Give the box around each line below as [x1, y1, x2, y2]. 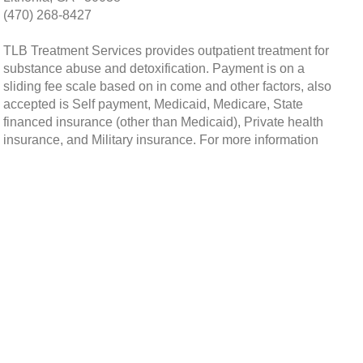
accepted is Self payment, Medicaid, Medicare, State [3, 96, 303, 111]
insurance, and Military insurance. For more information [3, 132, 318, 147]
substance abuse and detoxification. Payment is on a [3, 61, 305, 75]
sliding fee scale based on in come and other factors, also [3, 79, 331, 93]
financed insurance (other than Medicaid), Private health [3, 114, 323, 129]
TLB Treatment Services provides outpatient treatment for [3, 43, 329, 58]
